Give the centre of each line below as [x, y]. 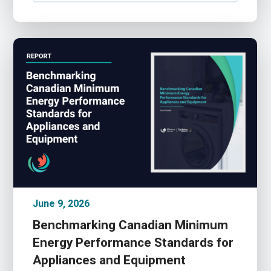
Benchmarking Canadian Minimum [131, 226]
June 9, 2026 [61, 204]
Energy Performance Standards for [133, 243]
